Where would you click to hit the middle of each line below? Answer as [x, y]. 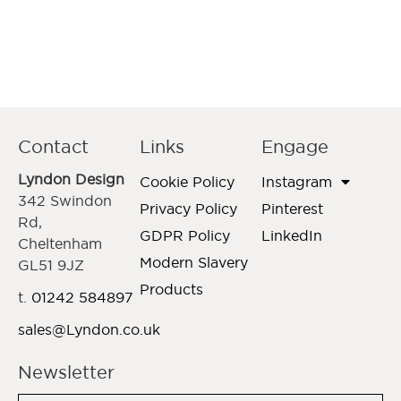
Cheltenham [60, 243]
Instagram [297, 181]
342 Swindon [65, 200]
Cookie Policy [187, 181]
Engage [295, 146]
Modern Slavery [194, 262]
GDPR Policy [185, 235]
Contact [53, 146]
